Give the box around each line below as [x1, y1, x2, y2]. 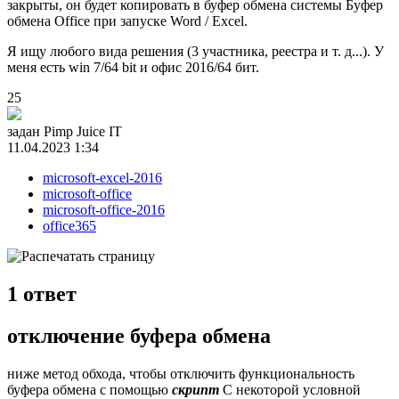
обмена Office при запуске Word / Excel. [7, 12, 248, 28]
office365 [43, 217, 96, 233]
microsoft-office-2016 [43, 201, 165, 217]
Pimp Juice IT [44, 123, 122, 139]
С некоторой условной [219, 381, 361, 397]
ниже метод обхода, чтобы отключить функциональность [7, 365, 354, 381]
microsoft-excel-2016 [43, 169, 162, 185]
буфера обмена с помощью [7, 381, 172, 397]
